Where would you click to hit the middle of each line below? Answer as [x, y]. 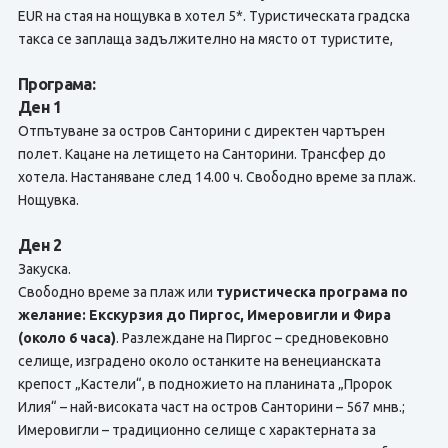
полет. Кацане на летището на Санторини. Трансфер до [201, 154]
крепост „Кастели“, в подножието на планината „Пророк [204, 384]
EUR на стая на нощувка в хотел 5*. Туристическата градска [213, 16]
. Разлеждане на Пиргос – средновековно [252, 338]
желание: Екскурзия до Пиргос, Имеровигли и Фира [204, 315]
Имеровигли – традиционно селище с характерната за [196, 430]
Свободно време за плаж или [116, 292]
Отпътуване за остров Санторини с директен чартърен [201, 131]
